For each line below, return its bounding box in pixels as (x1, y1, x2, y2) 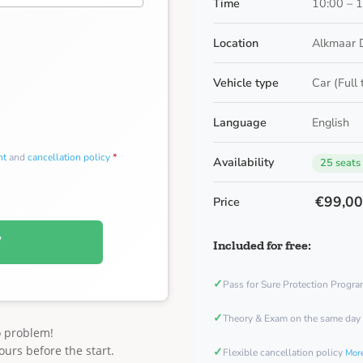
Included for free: (213, 237, 311, 253)
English (311, 114, 349, 130)
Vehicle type (213, 75, 279, 91)
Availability (213, 154, 274, 170)
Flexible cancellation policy (223, 346, 345, 359)
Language (213, 114, 267, 130)
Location (213, 35, 258, 51)
